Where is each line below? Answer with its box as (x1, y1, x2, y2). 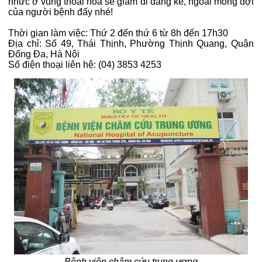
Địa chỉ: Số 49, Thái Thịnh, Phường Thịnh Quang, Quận (8, 39, 254, 49)
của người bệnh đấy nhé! (8, 7, 113, 18)
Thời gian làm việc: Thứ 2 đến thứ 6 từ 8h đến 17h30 (8, 28, 228, 39)
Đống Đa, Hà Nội (8, 49, 80, 60)
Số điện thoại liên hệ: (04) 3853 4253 (8, 60, 161, 70)
